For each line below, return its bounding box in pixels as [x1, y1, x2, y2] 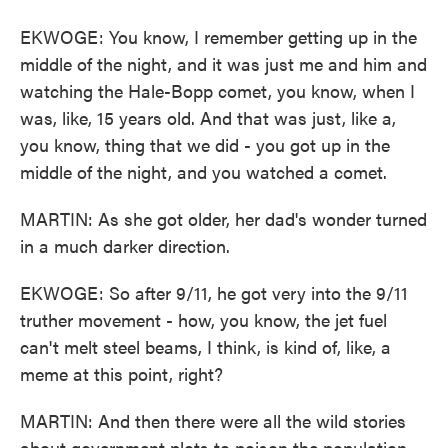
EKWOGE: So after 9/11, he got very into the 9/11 [20, 280, 408, 305]
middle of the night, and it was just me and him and [20, 51, 427, 76]
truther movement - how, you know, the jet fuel [20, 307, 387, 332]
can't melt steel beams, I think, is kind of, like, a [20, 334, 391, 359]
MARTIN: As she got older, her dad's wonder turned [20, 206, 427, 231]
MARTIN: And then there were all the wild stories [20, 408, 406, 433]
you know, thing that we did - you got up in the [20, 132, 390, 157]
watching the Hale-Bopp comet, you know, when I [20, 78, 415, 103]
